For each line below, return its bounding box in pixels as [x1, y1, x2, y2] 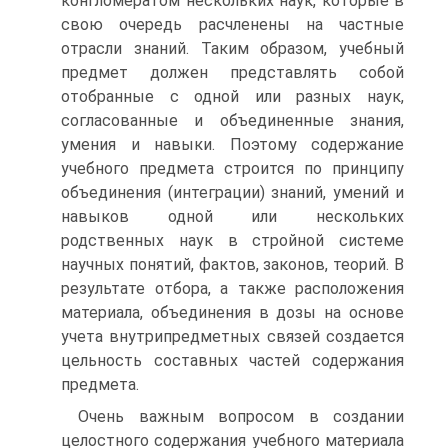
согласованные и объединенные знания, [61, 111, 404, 130]
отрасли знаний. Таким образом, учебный [61, 39, 404, 58]
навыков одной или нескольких [61, 207, 404, 226]
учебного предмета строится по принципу [61, 159, 404, 178]
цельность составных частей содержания [61, 351, 404, 370]
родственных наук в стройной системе [61, 231, 404, 250]
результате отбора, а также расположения [61, 279, 404, 298]
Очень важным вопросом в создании [78, 407, 404, 426]
